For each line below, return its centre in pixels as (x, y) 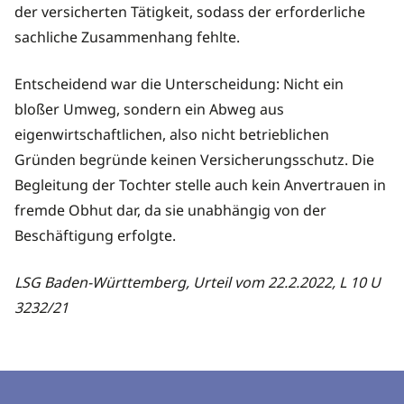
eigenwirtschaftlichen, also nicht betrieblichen (172, 134)
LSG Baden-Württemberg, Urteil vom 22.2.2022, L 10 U (197, 282)
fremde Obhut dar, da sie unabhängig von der (170, 210)
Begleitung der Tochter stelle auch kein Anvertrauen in (200, 184)
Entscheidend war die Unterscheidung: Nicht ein (179, 83)
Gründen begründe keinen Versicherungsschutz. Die (194, 159)
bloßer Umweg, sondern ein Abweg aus (149, 109)
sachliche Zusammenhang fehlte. (127, 37)
